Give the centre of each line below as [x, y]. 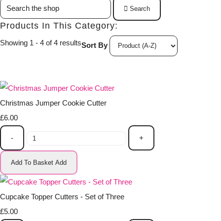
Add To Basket [32, 162]
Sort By [94, 45]
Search [140, 9]
